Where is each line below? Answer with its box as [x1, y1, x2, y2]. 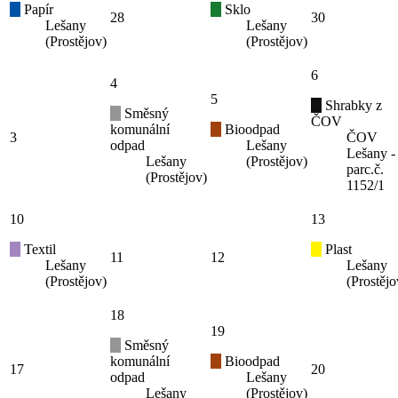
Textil [20, 242, 56, 258]
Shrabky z [322, 98, 382, 114]
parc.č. [346, 162, 384, 178]
